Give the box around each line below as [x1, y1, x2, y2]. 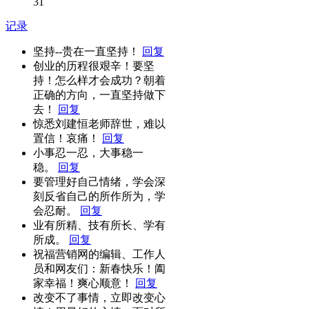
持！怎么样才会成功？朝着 [33, 74, 166, 86]
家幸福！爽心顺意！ [33, 277, 135, 289]
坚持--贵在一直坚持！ [33, 45, 142, 57]
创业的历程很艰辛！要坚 [33, 59, 154, 72]
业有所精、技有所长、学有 [33, 219, 166, 231]
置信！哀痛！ [33, 132, 102, 144]
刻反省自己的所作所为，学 [33, 190, 166, 202]
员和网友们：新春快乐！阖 [33, 262, 166, 275]
